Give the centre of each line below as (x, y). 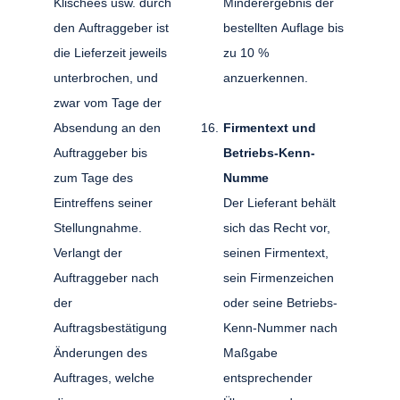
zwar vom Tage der (108, 102)
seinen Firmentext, (275, 252)
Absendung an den (108, 127)
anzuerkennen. (267, 77)
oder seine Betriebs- (280, 302)
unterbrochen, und (106, 77)
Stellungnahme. (98, 227)
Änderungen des (101, 352)
